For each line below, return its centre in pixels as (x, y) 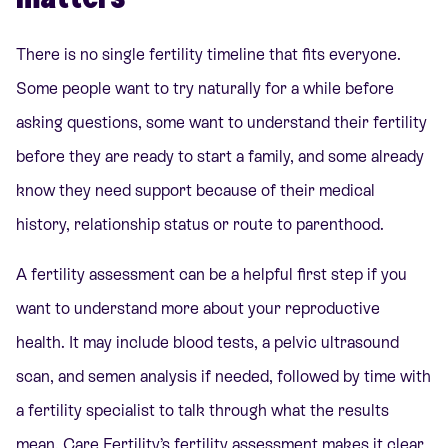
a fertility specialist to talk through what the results (202, 411)
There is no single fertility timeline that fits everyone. (208, 55)
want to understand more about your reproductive (198, 309)
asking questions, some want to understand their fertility (221, 123)
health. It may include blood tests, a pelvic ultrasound (207, 343)
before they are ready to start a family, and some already (220, 157)
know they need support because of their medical (195, 191)
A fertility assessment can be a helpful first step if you (211, 275)
